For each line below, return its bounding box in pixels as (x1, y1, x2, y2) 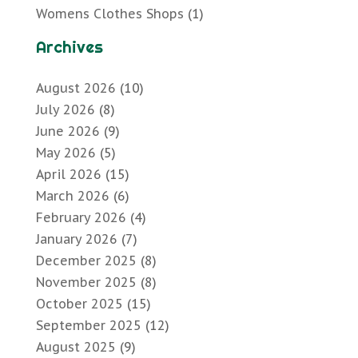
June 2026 (35, 123, 100, 140)
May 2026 (35, 145, 96, 161)
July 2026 (35, 101, 95, 118)
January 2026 (35, 231, 117, 248)
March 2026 (35, 188, 109, 205)
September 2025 (35, 317, 141, 334)
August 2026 (35, 80, 116, 97)
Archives (35, 37, 103, 58)
